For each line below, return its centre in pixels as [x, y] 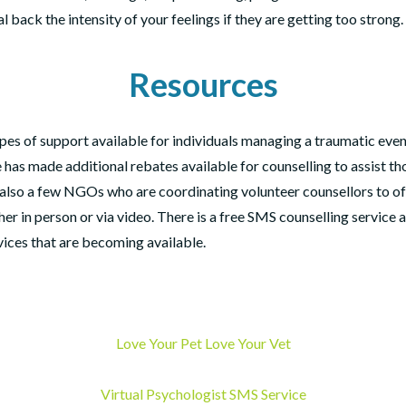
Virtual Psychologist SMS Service [203, 394]
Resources [203, 84]
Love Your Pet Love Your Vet [203, 343]
